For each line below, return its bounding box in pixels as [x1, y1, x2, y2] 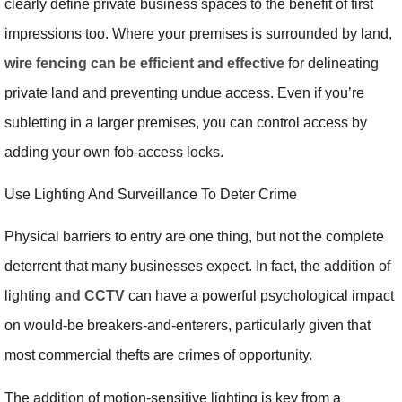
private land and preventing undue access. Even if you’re [4, 84, 364, 100]
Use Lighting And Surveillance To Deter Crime [4, 187, 297, 203]
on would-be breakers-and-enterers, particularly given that [4, 318, 371, 334]
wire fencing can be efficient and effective [4, 55, 284, 71]
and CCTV [55, 288, 125, 304]
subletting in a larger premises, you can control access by [4, 114, 367, 130]
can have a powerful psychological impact [128, 288, 394, 304]
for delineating [284, 55, 379, 71]
